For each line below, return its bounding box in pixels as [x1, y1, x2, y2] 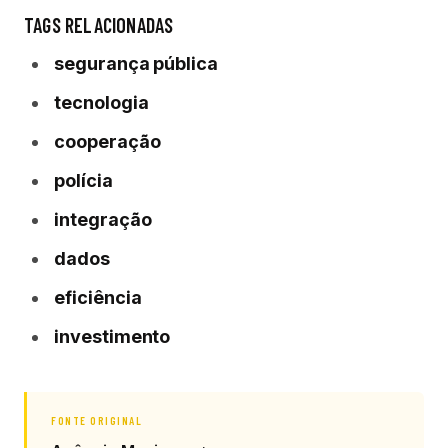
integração [54, 209, 152, 230]
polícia [54, 170, 113, 191]
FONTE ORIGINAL [51, 414, 143, 427]
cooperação [54, 131, 161, 152]
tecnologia [54, 92, 149, 113]
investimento [54, 326, 171, 347]
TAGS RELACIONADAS [24, 13, 174, 37]
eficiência [54, 287, 142, 308]
